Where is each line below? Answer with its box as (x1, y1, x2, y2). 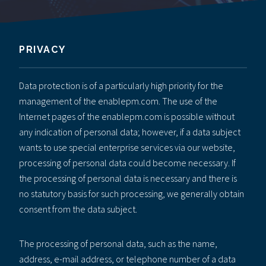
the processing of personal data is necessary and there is (19, 172, 237, 184)
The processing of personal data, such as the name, (19, 237, 217, 249)
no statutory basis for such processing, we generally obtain (19, 187, 244, 199)
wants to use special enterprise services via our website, (19, 141, 235, 153)
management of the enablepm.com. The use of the (19, 94, 217, 107)
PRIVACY (19, 43, 66, 55)
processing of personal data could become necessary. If (19, 156, 236, 169)
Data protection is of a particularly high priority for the (19, 79, 223, 91)
